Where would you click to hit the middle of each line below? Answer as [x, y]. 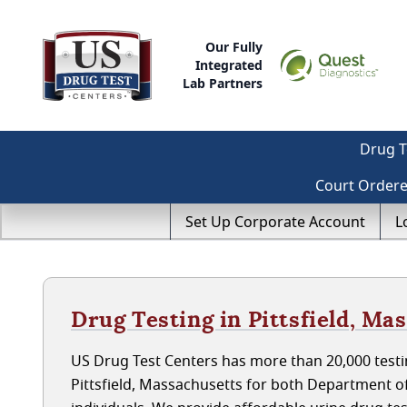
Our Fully [234, 47]
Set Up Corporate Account [275, 222]
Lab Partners [223, 83]
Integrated [229, 65]
